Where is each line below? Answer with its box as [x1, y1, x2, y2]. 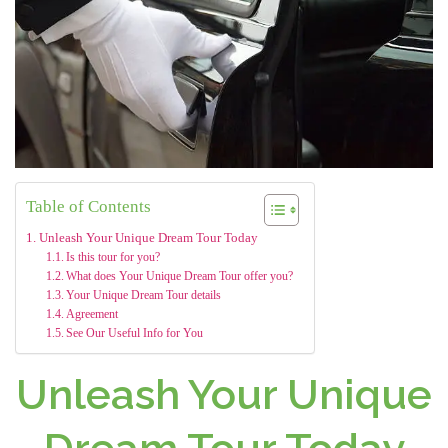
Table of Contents [26, 196, 151, 216]
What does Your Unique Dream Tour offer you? [66, 269, 294, 283]
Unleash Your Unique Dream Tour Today [38, 230, 258, 245]
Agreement [66, 307, 119, 321]
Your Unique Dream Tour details [66, 288, 222, 302]
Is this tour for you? [66, 250, 161, 264]
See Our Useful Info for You [66, 326, 204, 340]
